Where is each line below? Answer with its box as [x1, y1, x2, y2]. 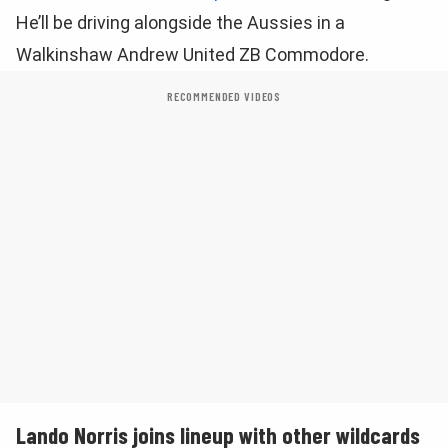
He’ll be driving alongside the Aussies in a [16, 12, 345, 33]
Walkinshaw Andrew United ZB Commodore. [16, 44, 369, 65]
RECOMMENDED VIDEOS [166, 89, 282, 103]
